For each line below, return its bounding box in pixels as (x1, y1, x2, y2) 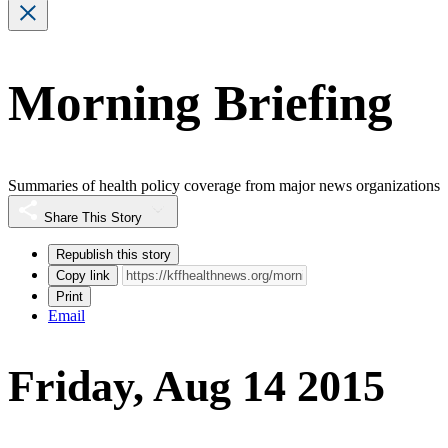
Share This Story (44, 209, 142, 225)
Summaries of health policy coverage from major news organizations (8, 176, 440, 194)
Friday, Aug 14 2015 (8, 362, 385, 412)
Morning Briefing (8, 75, 393, 132)
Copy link (56, 267, 110, 283)
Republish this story (56, 246, 171, 262)
